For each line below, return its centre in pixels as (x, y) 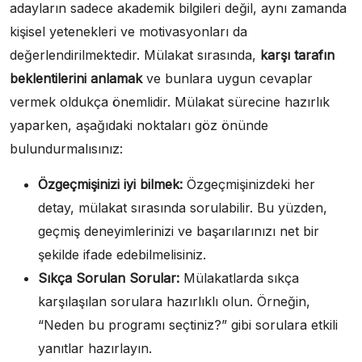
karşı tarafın (297, 55)
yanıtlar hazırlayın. (95, 348)
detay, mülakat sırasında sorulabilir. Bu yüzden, (183, 208)
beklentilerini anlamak (76, 78)
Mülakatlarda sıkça (239, 278)
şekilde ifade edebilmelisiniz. (122, 255)
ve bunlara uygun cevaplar (227, 78)
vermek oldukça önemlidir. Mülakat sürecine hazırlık (170, 102)
